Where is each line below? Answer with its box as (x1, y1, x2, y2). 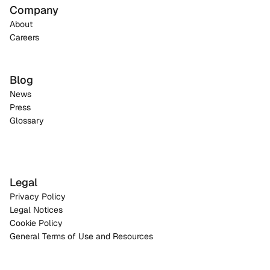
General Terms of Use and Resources (10, 231, 153, 242)
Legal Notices (10, 204, 63, 215)
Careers (10, 32, 39, 43)
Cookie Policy (10, 218, 63, 228)
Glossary (10, 115, 44, 126)
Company (10, 3, 58, 17)
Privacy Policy (10, 191, 66, 202)
